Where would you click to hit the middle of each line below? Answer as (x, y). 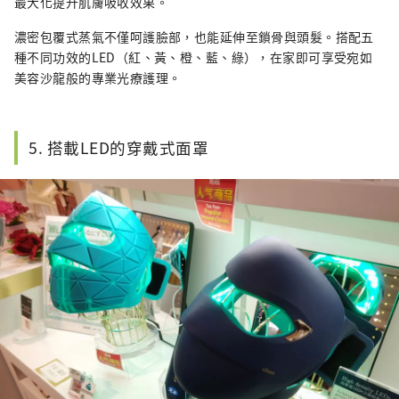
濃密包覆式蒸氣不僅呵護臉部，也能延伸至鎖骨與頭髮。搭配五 (194, 37)
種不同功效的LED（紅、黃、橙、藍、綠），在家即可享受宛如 (194, 57)
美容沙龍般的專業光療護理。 (98, 78)
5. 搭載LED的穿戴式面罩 (119, 148)
